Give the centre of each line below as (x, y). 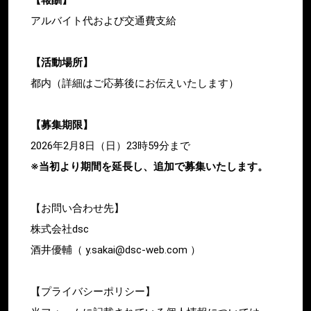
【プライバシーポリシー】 (93, 291)
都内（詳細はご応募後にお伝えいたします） (135, 83)
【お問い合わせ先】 (77, 208)
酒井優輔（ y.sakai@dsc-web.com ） (116, 250)
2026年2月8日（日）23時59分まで (110, 145)
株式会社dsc (60, 229)
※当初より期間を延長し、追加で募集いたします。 (149, 166)
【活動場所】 (62, 62)
